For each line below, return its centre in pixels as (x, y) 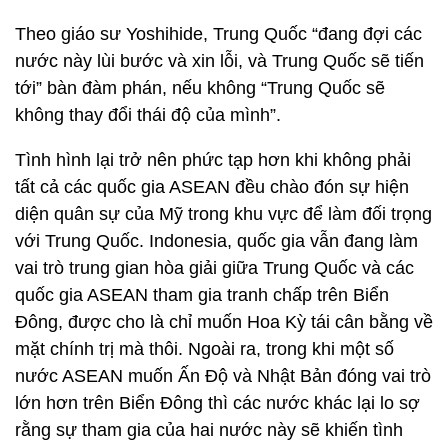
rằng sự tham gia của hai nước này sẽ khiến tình (209, 430)
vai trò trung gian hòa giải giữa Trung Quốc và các (214, 268)
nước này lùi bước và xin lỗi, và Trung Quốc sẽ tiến (219, 61)
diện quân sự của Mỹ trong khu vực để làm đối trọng (223, 214)
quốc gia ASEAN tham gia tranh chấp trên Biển (202, 295)
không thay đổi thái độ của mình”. (148, 115)
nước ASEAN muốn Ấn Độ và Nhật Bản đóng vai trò (223, 376)
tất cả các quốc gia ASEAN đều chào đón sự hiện (212, 187)
